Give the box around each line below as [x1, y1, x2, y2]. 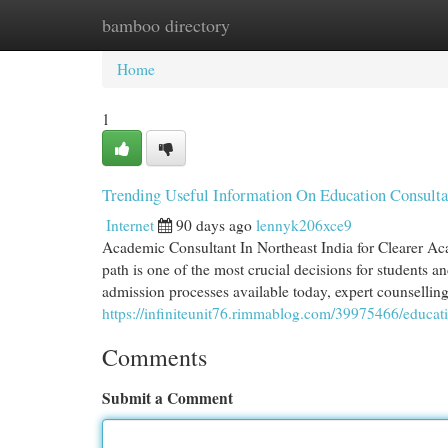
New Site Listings [200, 15, 310, 35]
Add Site [340, 15, 395, 35]
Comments [102, 341, 207, 373]
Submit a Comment [102, 387, 233, 409]
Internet [106, 215, 154, 235]
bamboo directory [102, 13, 230, 37]
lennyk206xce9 [256, 215, 352, 235]
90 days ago [176, 215, 252, 235]
